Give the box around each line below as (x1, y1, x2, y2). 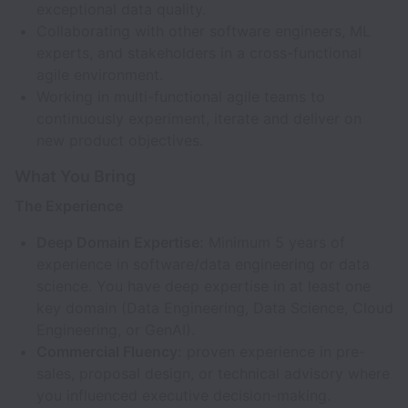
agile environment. (36, 66, 163, 84)
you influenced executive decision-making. (36, 386, 331, 404)
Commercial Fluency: (36, 342, 182, 361)
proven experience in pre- (182, 342, 365, 361)
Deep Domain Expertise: (36, 233, 204, 251)
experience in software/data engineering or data (36, 255, 370, 273)
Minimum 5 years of (204, 233, 345, 251)
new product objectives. (36, 131, 203, 149)
